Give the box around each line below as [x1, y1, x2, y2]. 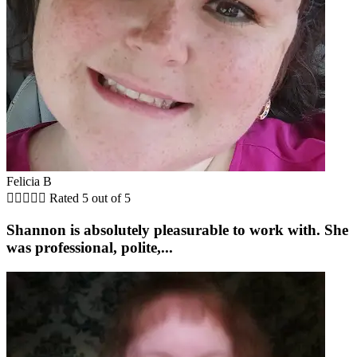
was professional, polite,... [6, 238, 173, 256]
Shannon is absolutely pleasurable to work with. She [6, 221, 348, 238]
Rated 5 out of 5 [49, 191, 131, 206]
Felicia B [6, 175, 52, 189]
